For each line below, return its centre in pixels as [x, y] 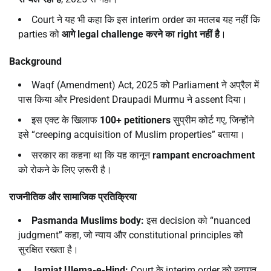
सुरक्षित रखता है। [48, 249]
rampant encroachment [204, 155]
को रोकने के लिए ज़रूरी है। [65, 169]
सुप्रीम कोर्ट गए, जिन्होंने [212, 120]
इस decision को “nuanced [197, 220]
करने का [162, 34]
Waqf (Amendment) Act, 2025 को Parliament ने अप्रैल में [145, 85]
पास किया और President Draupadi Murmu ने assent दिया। [133, 99]
